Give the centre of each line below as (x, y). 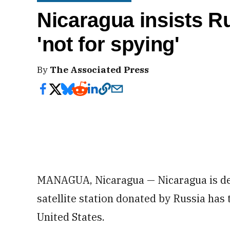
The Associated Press (99, 70)
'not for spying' (108, 44)
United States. (71, 217)
